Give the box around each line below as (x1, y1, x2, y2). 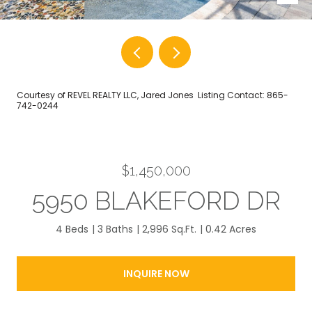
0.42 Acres (205, 222, 256, 236)
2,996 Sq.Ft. (142, 222, 196, 236)
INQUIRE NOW (123, 266, 189, 281)
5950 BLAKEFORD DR (31, 186, 281, 215)
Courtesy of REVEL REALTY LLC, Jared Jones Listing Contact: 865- (17, 89, 288, 101)
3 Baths (97, 222, 133, 236)
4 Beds (56, 222, 88, 236)
